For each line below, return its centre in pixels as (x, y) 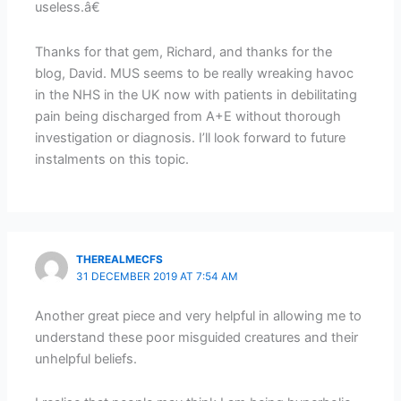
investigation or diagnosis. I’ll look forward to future (191, 137)
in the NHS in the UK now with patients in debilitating (196, 94)
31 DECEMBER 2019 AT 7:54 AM (158, 276)
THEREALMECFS (120, 259)
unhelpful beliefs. (86, 358)
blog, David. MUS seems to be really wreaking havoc (195, 73)
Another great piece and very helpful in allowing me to (199, 316)
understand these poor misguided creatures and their (197, 337)
